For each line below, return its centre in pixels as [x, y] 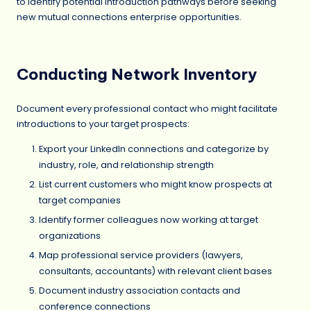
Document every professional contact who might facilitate [147, 108]
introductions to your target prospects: [103, 124]
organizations [70, 235]
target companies [80, 200]
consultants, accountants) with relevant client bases [155, 271]
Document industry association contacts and [140, 291]
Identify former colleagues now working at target [149, 219]
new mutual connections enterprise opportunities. [129, 17]
